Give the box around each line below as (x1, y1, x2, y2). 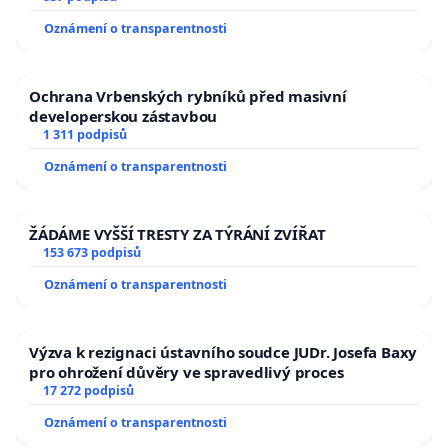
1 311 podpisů (42, 126, 127, 144)
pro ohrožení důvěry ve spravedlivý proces (29, 362, 344, 383)
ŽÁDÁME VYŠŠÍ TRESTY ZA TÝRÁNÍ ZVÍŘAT (29, 224, 326, 245)
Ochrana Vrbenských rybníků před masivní (29, 86, 347, 107)
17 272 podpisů (42, 382, 134, 400)
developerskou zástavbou (29, 106, 218, 127)
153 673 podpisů (42, 244, 141, 262)
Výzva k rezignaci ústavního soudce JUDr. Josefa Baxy (29, 342, 418, 363)
